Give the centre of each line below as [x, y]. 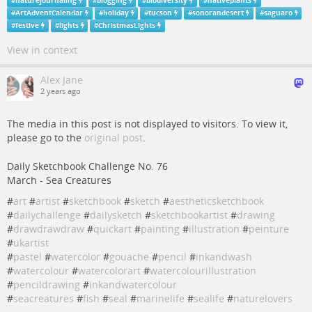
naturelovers [263, 298]
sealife [209, 298]
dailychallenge [47, 215]
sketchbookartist [189, 215]
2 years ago [61, 91]
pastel [28, 257]
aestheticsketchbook [217, 201]
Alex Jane [62, 80]
